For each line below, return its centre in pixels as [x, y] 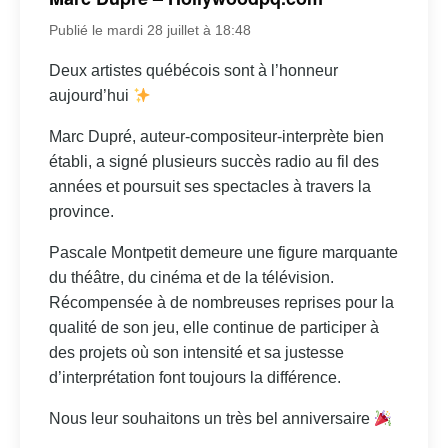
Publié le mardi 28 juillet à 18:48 [149, 30]
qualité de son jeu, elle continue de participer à [213, 328]
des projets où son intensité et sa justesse [196, 353]
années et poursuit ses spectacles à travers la [209, 187]
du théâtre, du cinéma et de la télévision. [191, 278]
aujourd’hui [90, 96]
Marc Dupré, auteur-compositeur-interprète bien [216, 137]
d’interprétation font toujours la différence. [194, 378]
